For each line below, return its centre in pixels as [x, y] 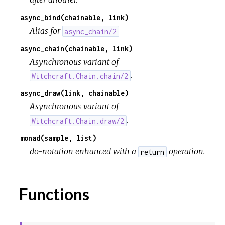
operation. [186, 151]
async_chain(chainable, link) [76, 49]
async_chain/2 [91, 31]
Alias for [46, 31]
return [152, 152]
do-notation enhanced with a [84, 151]
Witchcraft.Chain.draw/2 [78, 121]
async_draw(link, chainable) [74, 93]
